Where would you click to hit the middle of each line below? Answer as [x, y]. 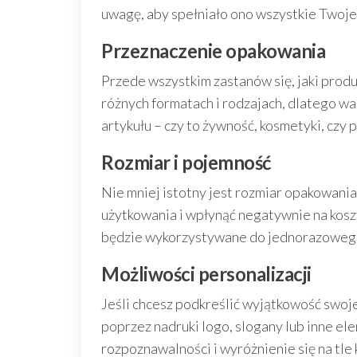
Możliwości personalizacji [206, 274]
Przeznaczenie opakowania [214, 51]
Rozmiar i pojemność [186, 162]
